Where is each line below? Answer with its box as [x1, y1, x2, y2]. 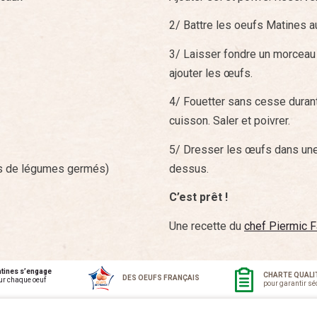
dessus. [169, 161, 209, 175]
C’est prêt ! [169, 190, 228, 204]
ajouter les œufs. [169, 66, 253, 80]
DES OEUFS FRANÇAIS [122, 273, 200, 282]
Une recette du [169, 219, 244, 233]
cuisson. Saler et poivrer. [169, 114, 290, 128]
